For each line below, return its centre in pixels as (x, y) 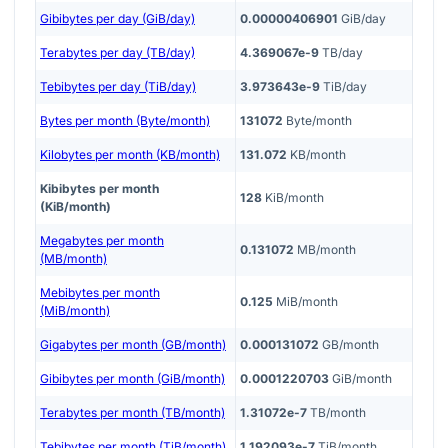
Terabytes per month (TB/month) (132, 412)
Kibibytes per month (99, 188)
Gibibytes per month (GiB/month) (132, 378)
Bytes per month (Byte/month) (125, 120)
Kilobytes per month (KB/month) (130, 154)
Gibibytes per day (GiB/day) (117, 18)
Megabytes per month (102, 240)
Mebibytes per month (100, 292)
